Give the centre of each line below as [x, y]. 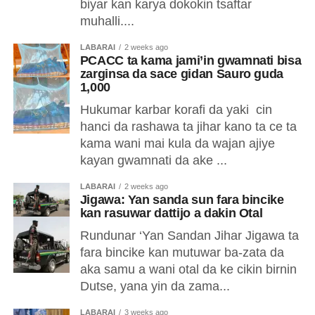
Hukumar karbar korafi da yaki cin [176, 110]
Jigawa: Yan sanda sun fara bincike [182, 200]
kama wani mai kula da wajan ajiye [177, 143]
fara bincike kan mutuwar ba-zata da [182, 252]
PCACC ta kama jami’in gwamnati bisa [191, 60]
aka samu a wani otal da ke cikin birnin [188, 269]
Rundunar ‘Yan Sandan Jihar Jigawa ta [189, 236]
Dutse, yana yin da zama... [155, 286]
